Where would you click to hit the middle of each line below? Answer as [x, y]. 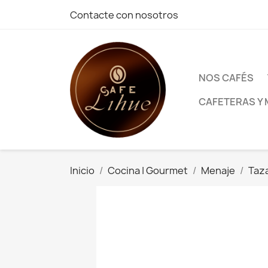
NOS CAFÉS [226, 78]
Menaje [218, 170]
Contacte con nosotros [124, 15]
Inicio [82, 170]
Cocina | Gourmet [148, 170]
